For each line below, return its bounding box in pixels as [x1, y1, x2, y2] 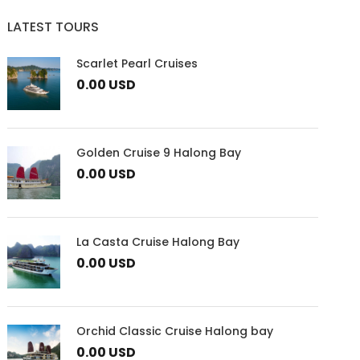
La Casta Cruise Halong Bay [76, 234, 240, 250]
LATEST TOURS [7, 18, 100, 36]
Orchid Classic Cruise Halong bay [76, 323, 274, 339]
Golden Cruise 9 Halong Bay [76, 145, 242, 161]
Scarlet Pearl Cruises [76, 55, 198, 72]
